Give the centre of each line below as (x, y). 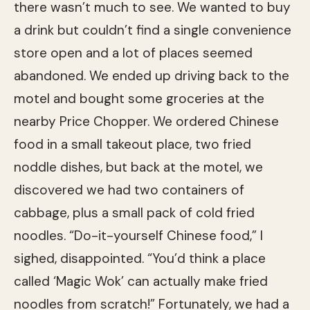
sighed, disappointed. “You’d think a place (140, 258)
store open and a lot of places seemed (133, 53)
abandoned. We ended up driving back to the (152, 75)
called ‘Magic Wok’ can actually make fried (141, 281)
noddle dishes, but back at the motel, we (138, 167)
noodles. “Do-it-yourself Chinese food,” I (138, 235)
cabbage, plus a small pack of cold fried (134, 212)
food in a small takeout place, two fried (133, 144)
